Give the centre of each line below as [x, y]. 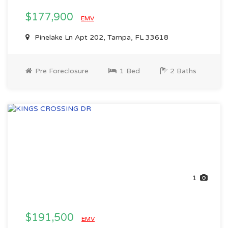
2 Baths [182, 71]
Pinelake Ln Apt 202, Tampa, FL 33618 [101, 37]
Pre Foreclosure [61, 71]
